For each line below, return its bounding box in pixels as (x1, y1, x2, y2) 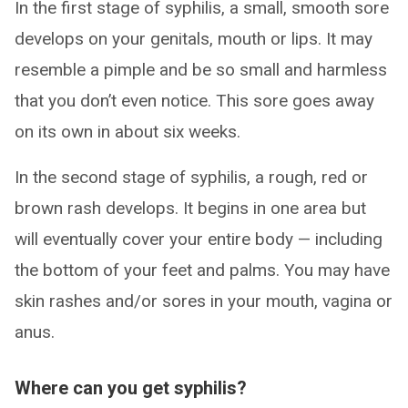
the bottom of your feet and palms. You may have (15, 260, 390, 281)
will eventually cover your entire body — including (15, 229, 382, 250)
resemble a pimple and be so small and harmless (15, 59, 387, 81)
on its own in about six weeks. (15, 121, 240, 143)
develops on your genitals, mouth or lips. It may (15, 28, 372, 50)
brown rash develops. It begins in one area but (15, 198, 366, 219)
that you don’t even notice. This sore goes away (15, 90, 374, 112)
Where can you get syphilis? (15, 377, 247, 400)
